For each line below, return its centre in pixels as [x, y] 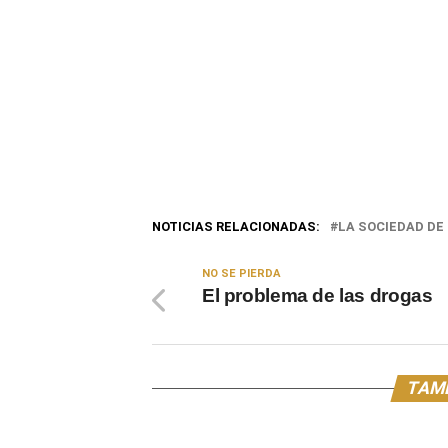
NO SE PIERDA [241, 274]
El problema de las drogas [317, 296]
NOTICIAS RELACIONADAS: [236, 227]
